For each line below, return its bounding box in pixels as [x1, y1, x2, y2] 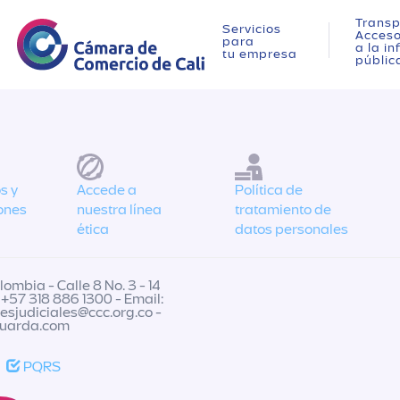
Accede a [77, 181, 137, 199]
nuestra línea [77, 201, 162, 219]
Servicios [221, 21, 281, 37]
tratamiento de [234, 201, 331, 219]
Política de [234, 181, 303, 199]
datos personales [234, 221, 348, 238]
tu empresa [221, 46, 297, 62]
